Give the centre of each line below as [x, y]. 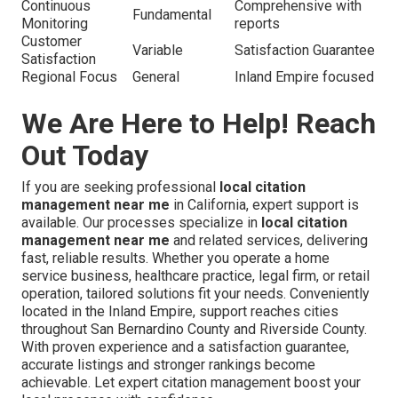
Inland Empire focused [304, 76]
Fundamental [172, 14]
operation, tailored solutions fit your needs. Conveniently [195, 293]
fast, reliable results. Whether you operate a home [175, 258]
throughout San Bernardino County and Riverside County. [194, 329]
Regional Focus [69, 76]
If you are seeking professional [120, 187]
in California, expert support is [264, 204]
